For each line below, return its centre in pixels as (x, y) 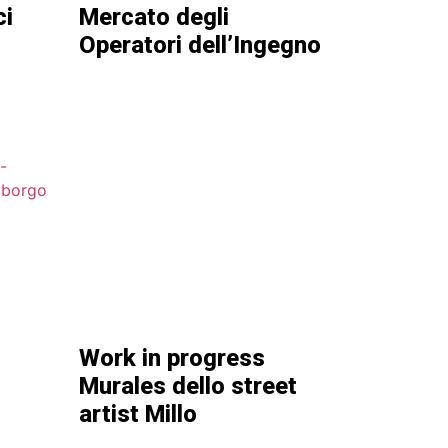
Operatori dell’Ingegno (199, 44)
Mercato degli (153, 16)
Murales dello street (187, 385)
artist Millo (137, 413)
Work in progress (171, 357)
